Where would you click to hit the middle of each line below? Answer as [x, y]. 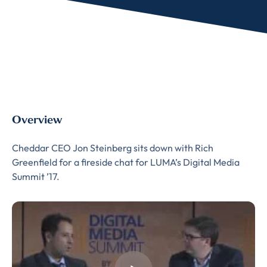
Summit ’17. [36, 176]
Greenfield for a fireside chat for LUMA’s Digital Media [126, 162]
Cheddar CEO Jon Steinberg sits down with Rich [113, 148]
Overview [37, 119]
